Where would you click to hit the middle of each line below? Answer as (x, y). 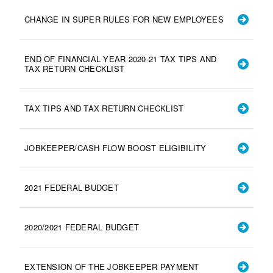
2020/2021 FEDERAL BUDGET (82, 227)
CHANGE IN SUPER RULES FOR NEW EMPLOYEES (124, 19)
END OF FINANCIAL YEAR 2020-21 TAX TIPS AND (121, 58)
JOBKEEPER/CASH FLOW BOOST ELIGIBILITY (115, 147)
